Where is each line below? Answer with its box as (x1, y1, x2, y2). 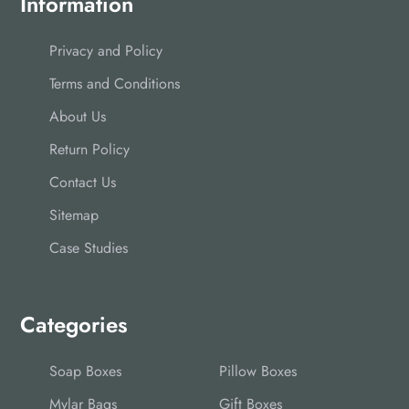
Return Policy (49, 139, 130, 160)
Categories (20, 309, 128, 341)
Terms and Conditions (49, 73, 180, 94)
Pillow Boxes (219, 361, 297, 382)
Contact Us (49, 172, 116, 193)
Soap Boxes (49, 361, 121, 382)
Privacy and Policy (49, 40, 163, 61)
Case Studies (49, 237, 128, 258)
